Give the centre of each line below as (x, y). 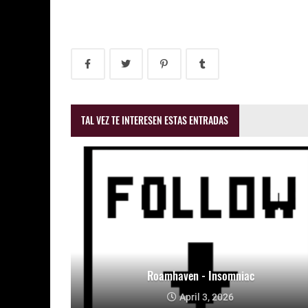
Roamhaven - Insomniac (200, 276)
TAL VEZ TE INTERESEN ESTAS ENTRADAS (155, 120)
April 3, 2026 (207, 297)
